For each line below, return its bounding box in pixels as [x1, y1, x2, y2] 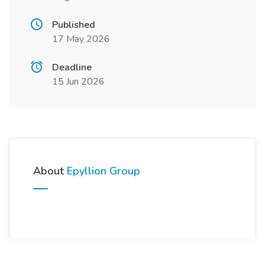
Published [52, 18, 95, 31]
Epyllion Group [67, 164, 140, 178]
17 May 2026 [52, 33, 110, 46]
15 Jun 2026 [52, 75, 105, 88]
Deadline [52, 61, 92, 74]
